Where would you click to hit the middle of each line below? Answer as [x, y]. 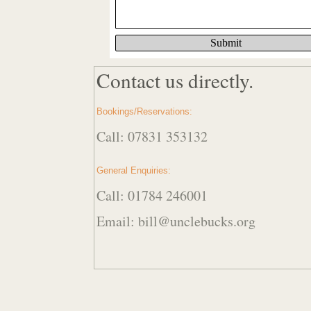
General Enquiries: [134, 170]
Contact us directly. [175, 80]
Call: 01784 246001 [152, 195]
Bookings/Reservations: [144, 111]
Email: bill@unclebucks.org [176, 221]
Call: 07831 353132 [152, 136]
